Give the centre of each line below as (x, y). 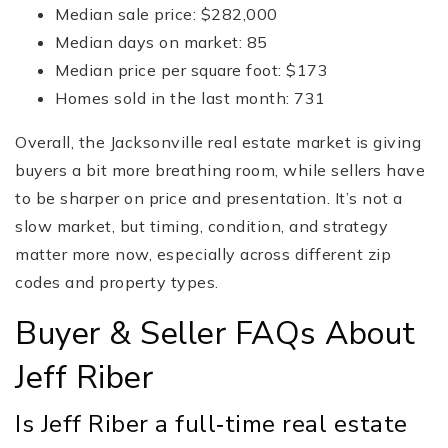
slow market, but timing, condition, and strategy (201, 226)
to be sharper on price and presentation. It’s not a (209, 198)
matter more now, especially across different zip (203, 254)
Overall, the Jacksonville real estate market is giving (218, 142)
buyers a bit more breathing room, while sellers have (220, 170)
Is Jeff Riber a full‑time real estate (211, 424)
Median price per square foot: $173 (191, 70)
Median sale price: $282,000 (166, 14)
